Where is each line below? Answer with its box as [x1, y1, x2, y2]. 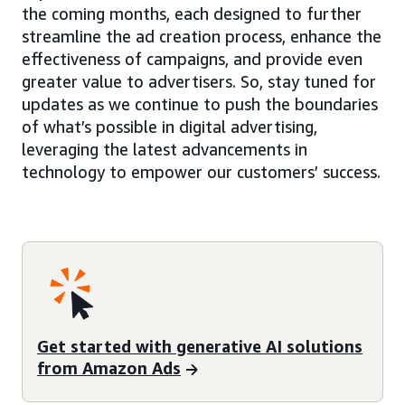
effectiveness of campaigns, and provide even [22, 49, 363, 70]
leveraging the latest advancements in [22, 139, 307, 160]
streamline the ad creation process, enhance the [22, 26, 381, 47]
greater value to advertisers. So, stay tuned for [22, 71, 376, 92]
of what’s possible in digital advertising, [22, 117, 317, 137]
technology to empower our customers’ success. [22, 162, 381, 183]
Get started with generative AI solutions [37, 335, 363, 356]
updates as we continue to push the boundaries [22, 94, 378, 115]
